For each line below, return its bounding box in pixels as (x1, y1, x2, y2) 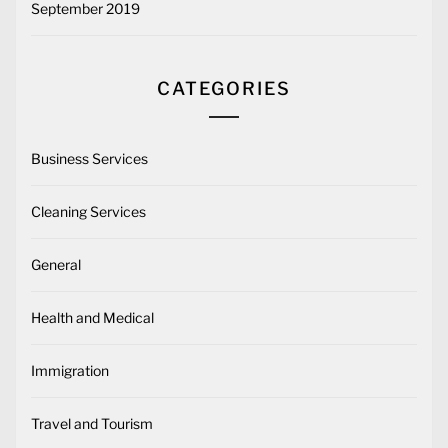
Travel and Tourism (31, 415, 153, 433)
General (31, 256, 81, 274)
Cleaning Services (31, 203, 146, 221)
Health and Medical (31, 309, 154, 327)
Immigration (31, 362, 109, 380)
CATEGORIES (157, 78, 291, 100)
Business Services (31, 150, 148, 168)
